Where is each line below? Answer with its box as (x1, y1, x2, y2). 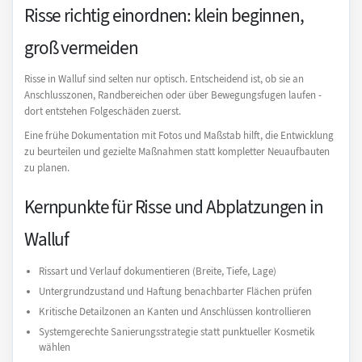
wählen (38, 339, 70, 354)
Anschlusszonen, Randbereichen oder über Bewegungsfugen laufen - (24, 88, 322, 103)
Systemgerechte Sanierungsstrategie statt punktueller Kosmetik (38, 324, 314, 339)
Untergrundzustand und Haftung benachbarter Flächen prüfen (38, 284, 312, 298)
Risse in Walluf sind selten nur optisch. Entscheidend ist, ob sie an (24, 72, 304, 86)
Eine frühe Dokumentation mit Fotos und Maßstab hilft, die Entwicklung (24, 128, 334, 143)
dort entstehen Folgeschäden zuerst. (24, 104, 181, 119)
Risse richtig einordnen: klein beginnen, (24, 2, 304, 28)
